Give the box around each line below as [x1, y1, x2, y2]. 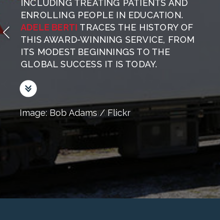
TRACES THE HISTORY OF [80, 22, 193, 32]
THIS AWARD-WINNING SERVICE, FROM [21, 34, 195, 45]
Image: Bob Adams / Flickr [20, 108, 131, 118]
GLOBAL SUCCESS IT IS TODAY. [21, 59, 158, 69]
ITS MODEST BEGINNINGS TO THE [21, 47, 170, 57]
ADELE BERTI [21, 22, 78, 32]
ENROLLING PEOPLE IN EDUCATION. [21, 10, 184, 20]
